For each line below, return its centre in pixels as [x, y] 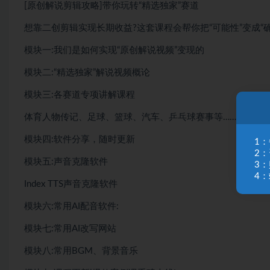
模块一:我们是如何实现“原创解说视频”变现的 [114, 51]
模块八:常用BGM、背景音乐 [81, 251]
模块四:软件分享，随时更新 [80, 140]
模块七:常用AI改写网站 [70, 229]
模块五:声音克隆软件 [66, 162]
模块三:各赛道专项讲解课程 [80, 95]
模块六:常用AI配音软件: [71, 207]
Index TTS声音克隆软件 [71, 184]
